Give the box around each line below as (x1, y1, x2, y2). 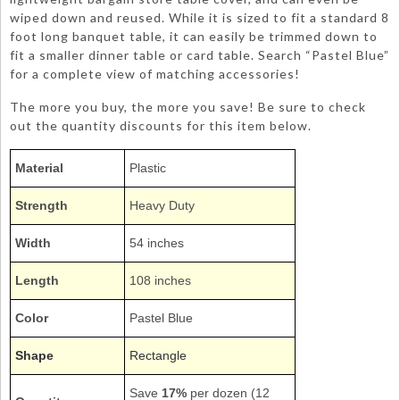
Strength (15, 198, 68, 212)
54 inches (129, 236, 184, 250)
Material (15, 161, 63, 175)
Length (15, 273, 59, 287)
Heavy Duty (129, 198, 195, 212)
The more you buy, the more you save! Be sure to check (10, 99, 366, 114)
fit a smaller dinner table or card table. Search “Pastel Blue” (10, 47, 389, 62)
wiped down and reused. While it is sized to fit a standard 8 (10, 10, 389, 25)
